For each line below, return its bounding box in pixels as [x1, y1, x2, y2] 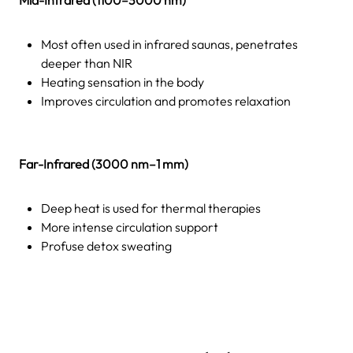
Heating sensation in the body [41, 73, 204, 90]
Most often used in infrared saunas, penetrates [41, 35, 298, 52]
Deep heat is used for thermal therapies [41, 199, 261, 216]
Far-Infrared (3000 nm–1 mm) [19, 155, 188, 172]
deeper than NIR [41, 54, 132, 71]
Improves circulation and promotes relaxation [41, 92, 291, 109]
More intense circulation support [41, 218, 218, 235]
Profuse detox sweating [41, 237, 172, 254]
